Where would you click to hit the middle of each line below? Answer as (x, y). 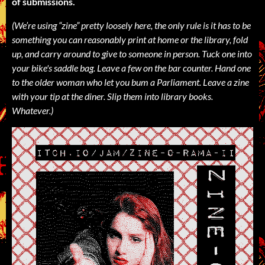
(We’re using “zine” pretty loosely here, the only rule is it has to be (131, 25)
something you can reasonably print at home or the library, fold (130, 39)
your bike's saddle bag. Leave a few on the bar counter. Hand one (131, 67)
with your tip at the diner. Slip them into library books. (112, 96)
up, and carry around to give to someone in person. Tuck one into (132, 53)
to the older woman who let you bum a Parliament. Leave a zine (130, 82)
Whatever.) (33, 110)
